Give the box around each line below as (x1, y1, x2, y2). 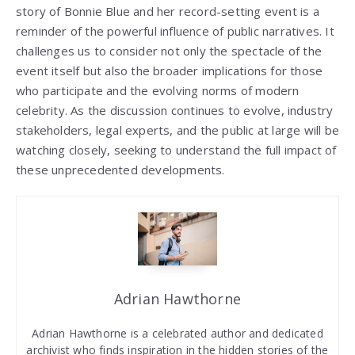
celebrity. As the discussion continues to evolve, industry (16, 102, 334, 119)
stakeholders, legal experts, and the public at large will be (16, 122, 340, 139)
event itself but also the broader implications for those (16, 63, 323, 79)
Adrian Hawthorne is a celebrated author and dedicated (32, 325, 323, 341)
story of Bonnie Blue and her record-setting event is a (16, 3, 319, 20)
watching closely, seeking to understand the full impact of (16, 142, 337, 158)
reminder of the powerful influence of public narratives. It (16, 23, 334, 40)
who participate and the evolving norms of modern (16, 82, 300, 99)
